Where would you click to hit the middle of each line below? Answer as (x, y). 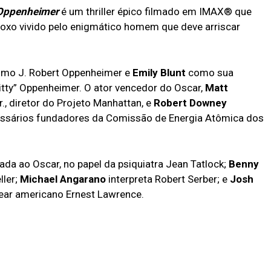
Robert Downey (190, 103)
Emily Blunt (160, 72)
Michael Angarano (63, 179)
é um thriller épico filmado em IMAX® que (155, 11)
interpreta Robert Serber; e (168, 179)
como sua (211, 72)
